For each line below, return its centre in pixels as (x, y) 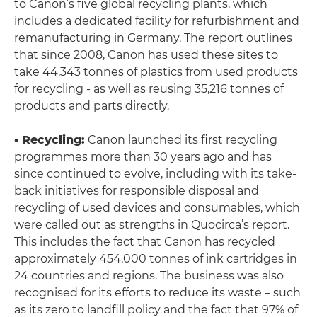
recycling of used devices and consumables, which (157, 208)
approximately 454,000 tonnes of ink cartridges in (156, 259)
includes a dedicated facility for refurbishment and (157, 21)
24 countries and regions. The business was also (149, 276)
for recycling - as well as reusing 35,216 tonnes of (149, 89)
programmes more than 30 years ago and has (143, 157)
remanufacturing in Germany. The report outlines (153, 38)
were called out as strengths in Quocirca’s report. (152, 225)
